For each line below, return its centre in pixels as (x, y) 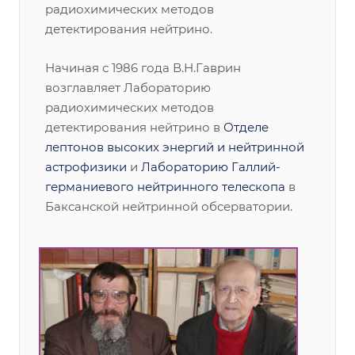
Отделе (246, 127)
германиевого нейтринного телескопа (165, 187)
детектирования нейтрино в (134, 127)
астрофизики (86, 167)
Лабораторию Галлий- (211, 167)
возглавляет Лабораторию (128, 88)
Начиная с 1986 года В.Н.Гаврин (143, 68)
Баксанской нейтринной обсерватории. (169, 206)
